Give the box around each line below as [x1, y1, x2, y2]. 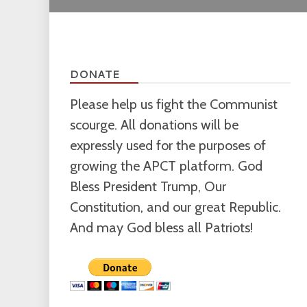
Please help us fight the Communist [70, 96, 278, 112]
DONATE [70, 67, 120, 82]
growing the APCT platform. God [70, 158, 262, 174]
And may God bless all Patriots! [70, 219, 253, 236]
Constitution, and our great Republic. [70, 199, 281, 215]
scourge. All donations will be [70, 116, 238, 133]
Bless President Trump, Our [70, 178, 226, 195]
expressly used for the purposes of [70, 137, 266, 153]
